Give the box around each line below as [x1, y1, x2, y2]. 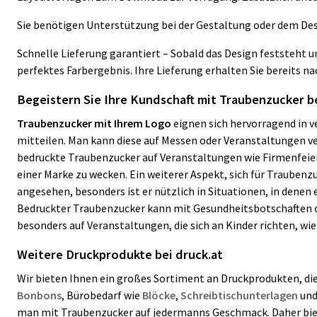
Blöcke [142, 288, 175, 302]
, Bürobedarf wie [62, 288, 142, 302]
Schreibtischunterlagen [180, 288, 300, 302]
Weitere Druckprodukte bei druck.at [17, 246, 223, 263]
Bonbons [17, 288, 62, 302]
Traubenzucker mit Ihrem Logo [17, 116, 171, 130]
